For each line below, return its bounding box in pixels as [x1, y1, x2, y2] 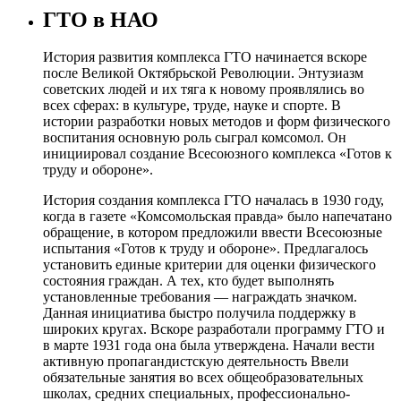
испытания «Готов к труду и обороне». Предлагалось [43, 241, 368, 257]
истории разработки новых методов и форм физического [43, 114, 390, 130]
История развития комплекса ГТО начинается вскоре [43, 49, 367, 65]
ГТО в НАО [43, 7, 158, 31]
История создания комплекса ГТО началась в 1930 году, [43, 192, 384, 209]
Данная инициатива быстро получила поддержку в [43, 305, 356, 321]
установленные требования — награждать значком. [43, 289, 357, 305]
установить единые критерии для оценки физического [43, 257, 376, 273]
